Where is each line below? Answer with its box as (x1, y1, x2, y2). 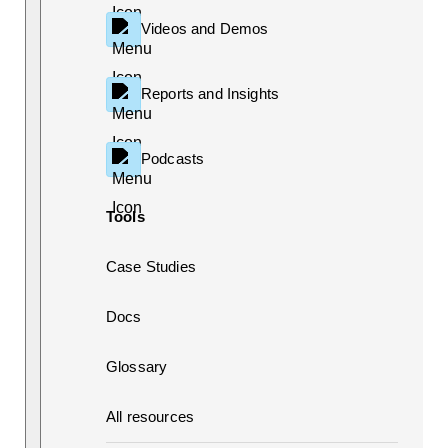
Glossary (106, 357, 168, 375)
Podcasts (141, 150, 205, 168)
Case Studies (106, 257, 196, 275)
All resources (106, 407, 194, 425)
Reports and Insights (141, 85, 279, 103)
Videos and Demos (141, 20, 269, 38)
